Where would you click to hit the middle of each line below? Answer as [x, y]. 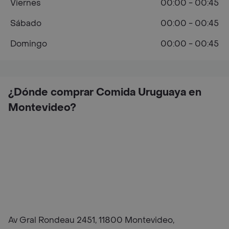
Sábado [26, 23]
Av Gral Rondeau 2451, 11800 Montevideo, [91, 220]
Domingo [29, 44]
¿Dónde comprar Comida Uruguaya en [105, 93]
